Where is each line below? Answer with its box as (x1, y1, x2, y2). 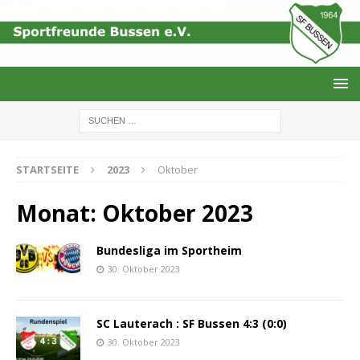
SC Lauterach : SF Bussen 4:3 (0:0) (96, 315, 287, 331)
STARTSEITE (16, 162, 79, 177)
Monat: (16, 197, 102, 228)
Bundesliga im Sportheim (96, 242, 242, 258)
